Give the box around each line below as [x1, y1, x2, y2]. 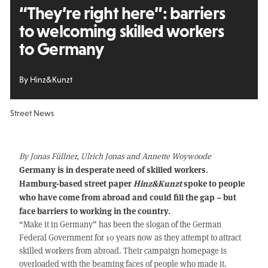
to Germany [19, 39, 104, 59]
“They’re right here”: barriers [19, 3, 225, 23]
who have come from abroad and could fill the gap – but [19, 191, 236, 203]
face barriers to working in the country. [19, 205, 170, 217]
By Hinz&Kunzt [19, 75, 72, 85]
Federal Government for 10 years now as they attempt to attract [19, 232, 241, 243]
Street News [10, 108, 54, 118]
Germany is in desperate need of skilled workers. [19, 163, 208, 176]
